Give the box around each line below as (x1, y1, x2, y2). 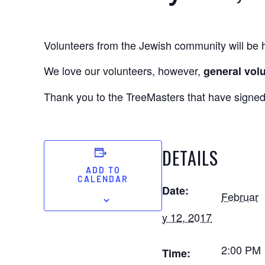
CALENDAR (77, 176, 129, 185)
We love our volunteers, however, (44, 63, 201, 78)
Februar (221, 189, 259, 204)
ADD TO (85, 167, 121, 176)
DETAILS (162, 144, 219, 171)
